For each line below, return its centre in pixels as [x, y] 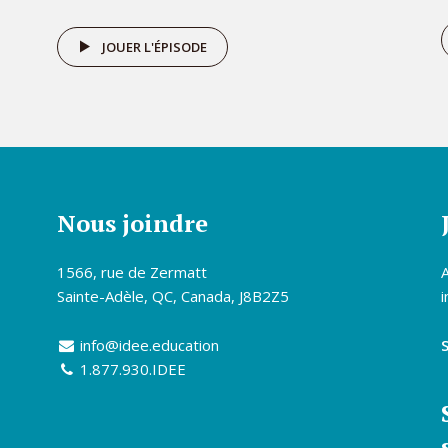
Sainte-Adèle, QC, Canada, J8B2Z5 [173, 296]
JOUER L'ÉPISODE [154, 46]
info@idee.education [150, 345]
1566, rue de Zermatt [132, 272]
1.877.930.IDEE [131, 369]
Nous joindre [132, 223]
